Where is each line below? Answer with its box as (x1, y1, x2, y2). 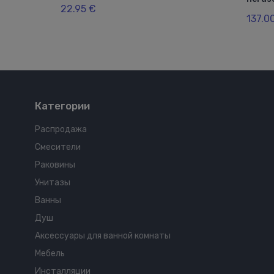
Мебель (35, 248, 65, 259)
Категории (35, 100, 90, 113)
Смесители (35, 142, 81, 153)
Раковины (35, 160, 75, 171)
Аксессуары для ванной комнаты (35, 231, 171, 242)
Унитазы (35, 177, 70, 188)
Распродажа (35, 124, 87, 135)
